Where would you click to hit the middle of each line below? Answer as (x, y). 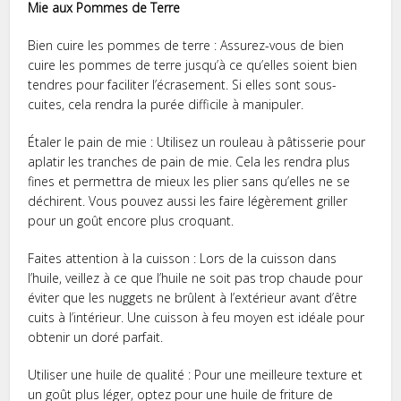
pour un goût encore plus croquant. (131, 220)
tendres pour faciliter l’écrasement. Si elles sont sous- (183, 84)
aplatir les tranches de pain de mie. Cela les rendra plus (189, 161)
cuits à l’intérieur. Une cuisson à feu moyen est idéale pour (196, 317)
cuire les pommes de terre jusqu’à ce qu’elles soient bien (193, 64)
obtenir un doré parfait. (96, 337)
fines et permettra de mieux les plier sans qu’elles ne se (189, 181)
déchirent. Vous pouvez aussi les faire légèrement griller (188, 200)
